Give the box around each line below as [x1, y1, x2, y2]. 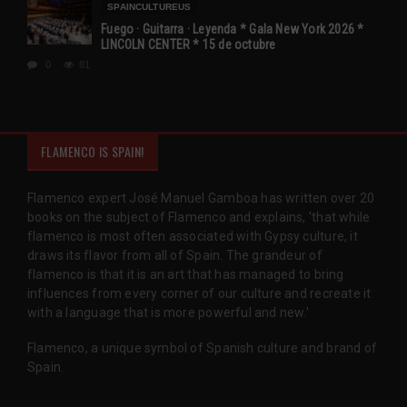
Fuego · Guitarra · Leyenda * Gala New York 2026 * [101, 21, 364, 36]
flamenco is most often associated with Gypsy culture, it [27, 228, 358, 243]
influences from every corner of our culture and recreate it [27, 285, 372, 301]
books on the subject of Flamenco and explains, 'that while [27, 209, 371, 224]
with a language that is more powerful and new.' [27, 304, 309, 320]
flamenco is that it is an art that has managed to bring [27, 266, 344, 282]
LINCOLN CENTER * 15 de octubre [101, 36, 276, 52]
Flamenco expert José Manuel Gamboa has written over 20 [27, 190, 375, 205]
